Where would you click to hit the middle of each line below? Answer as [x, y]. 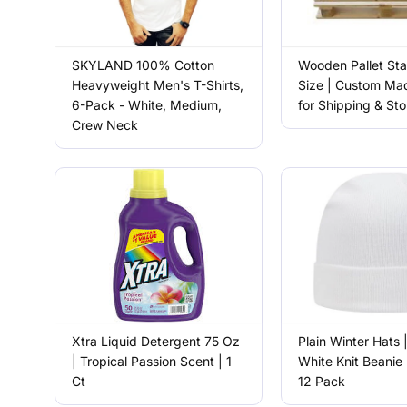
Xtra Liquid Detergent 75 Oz [156, 341]
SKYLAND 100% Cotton [144, 65]
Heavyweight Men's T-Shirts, [158, 85]
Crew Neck [105, 125]
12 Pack [321, 381]
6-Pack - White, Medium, [147, 105]
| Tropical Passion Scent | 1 [152, 361]
